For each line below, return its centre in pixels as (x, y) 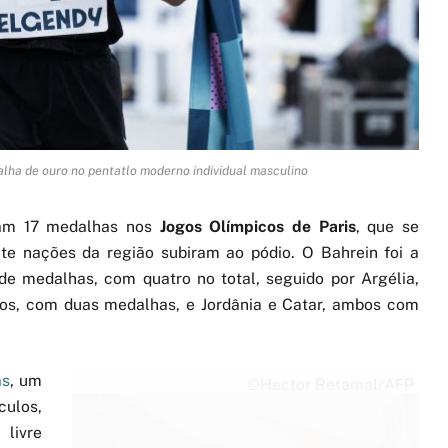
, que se (387, 226)
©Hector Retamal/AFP (330, 384)
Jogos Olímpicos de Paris (257, 226)
